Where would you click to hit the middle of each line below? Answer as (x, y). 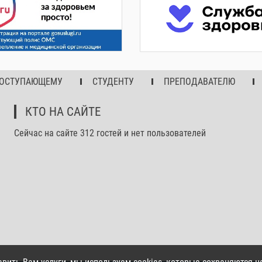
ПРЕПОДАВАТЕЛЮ (199, 81)
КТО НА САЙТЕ (63, 111)
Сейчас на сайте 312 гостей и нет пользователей (110, 133)
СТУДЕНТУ (113, 81)
